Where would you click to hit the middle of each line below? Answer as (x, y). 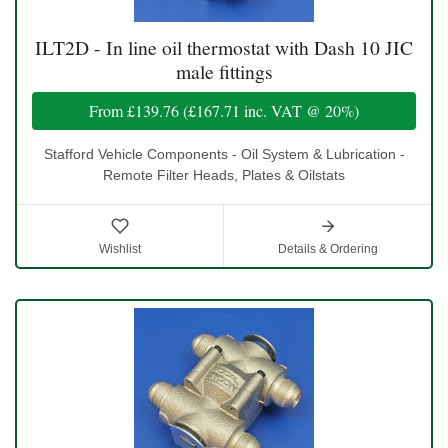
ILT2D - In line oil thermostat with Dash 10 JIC (224, 47)
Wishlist (120, 248)
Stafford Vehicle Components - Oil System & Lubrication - (224, 153)
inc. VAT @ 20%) (299, 110)
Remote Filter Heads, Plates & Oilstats (224, 174)
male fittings (224, 71)
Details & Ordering (327, 248)
